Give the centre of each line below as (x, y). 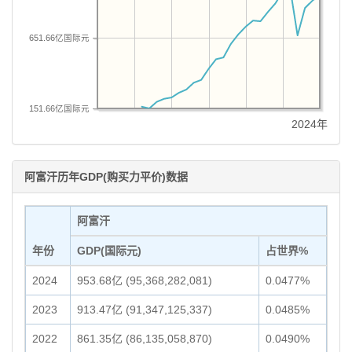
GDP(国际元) (109, 251)
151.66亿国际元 (59, 108)
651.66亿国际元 (59, 37)
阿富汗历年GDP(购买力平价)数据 (106, 177)
